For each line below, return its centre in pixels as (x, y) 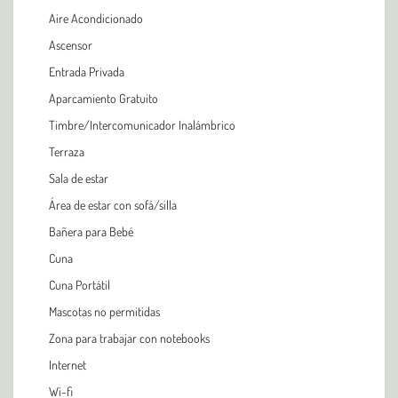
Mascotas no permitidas (104, 311)
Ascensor (71, 44)
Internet (68, 364)
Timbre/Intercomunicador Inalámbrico (142, 124)
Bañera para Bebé (91, 231)
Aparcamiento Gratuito (103, 98)
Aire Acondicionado (96, 18)
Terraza (67, 151)
